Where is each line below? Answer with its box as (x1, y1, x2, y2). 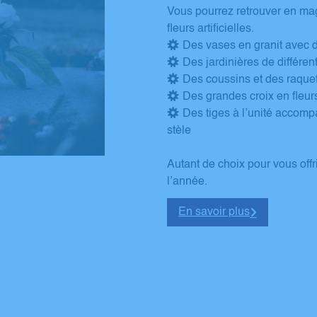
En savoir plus (178, 207, 250, 219)
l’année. (167, 176, 210, 188)
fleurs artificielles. (167, 23, 254, 35)
